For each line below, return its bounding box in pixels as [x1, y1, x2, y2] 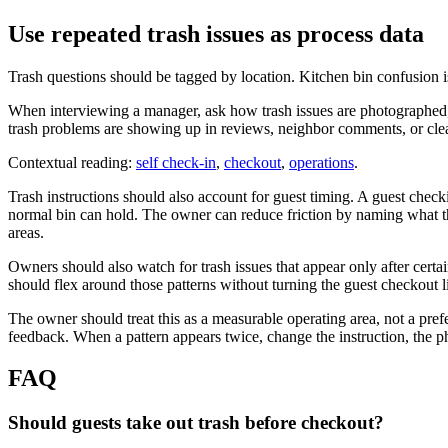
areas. [8, 223, 44, 241]
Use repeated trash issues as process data [8, 20, 424, 47]
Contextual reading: [8, 153, 136, 171]
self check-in [136, 153, 216, 171]
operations [289, 153, 354, 171]
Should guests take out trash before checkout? [8, 412, 384, 434]
